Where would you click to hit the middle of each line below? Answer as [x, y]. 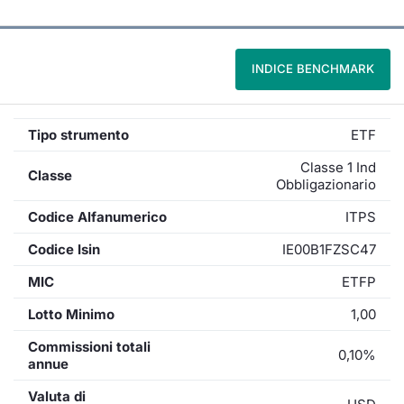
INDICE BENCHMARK [313, 69]
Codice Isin [64, 249]
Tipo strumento [78, 135]
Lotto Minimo [71, 314]
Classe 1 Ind [338, 167]
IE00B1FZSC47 [329, 249]
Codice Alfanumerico [97, 217]
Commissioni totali [89, 347]
